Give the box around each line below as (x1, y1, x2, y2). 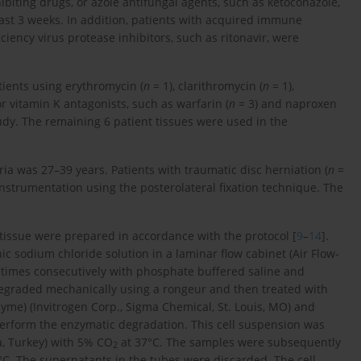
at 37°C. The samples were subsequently (118, 334, 341, 350)
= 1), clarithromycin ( (150, 77, 263, 93)
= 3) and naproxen (235, 95, 337, 111)
